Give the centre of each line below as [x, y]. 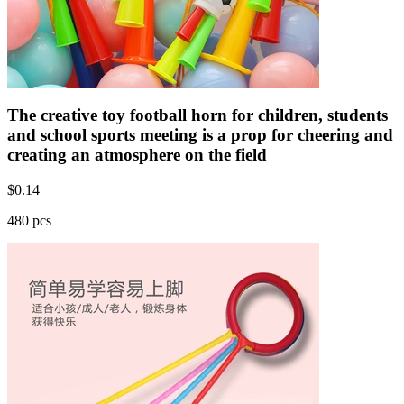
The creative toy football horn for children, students [197, 115]
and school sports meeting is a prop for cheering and [200, 135]
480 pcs [29, 220]
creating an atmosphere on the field [137, 155]
